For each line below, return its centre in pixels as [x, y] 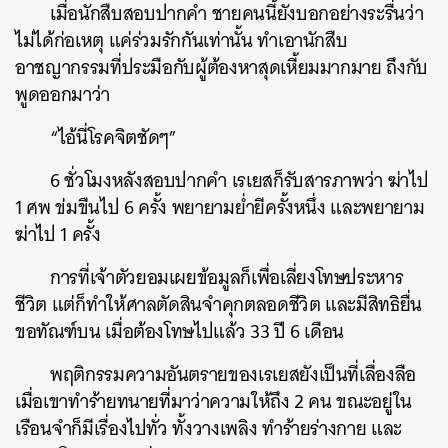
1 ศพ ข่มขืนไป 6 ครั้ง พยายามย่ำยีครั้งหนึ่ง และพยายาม [220, 207]
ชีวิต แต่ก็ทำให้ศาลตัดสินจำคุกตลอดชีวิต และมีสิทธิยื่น [219, 304]
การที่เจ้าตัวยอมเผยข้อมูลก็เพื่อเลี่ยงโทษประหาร [227, 277]
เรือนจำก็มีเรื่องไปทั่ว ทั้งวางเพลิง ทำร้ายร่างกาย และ [208, 428]
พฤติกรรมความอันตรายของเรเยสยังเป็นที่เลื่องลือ [233, 374]
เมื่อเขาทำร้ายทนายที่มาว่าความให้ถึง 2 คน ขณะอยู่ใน [213, 401]
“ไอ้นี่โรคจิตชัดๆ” [113, 137]
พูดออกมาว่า [62, 94]
